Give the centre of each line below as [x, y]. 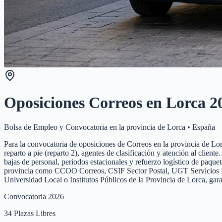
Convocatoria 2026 [34, 196]
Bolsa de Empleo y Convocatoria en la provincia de [85, 127]
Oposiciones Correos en [85, 103]
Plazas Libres [34, 213]
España [204, 127]
